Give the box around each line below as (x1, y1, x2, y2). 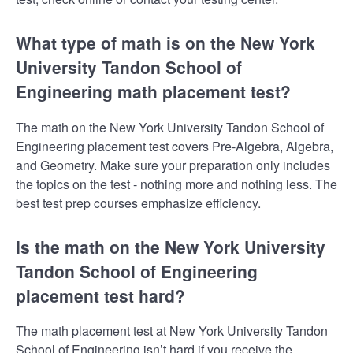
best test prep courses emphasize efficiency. (16, 193, 261, 212)
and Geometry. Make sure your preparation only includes (16, 155, 330, 174)
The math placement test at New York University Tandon (16, 321, 328, 340)
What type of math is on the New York (16, 31, 315, 55)
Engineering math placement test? (16, 80, 291, 104)
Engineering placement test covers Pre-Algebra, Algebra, (16, 136, 333, 155)
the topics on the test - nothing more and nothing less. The (16, 174, 337, 193)
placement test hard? (16, 283, 185, 307)
